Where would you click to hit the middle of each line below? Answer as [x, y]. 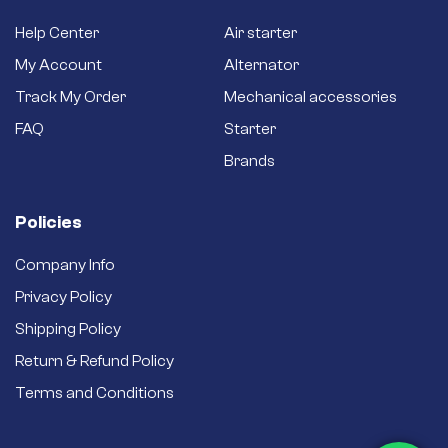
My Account [58, 64]
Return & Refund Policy [94, 360]
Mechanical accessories [310, 96]
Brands [249, 160]
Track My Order [70, 96]
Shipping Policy [68, 328]
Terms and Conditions [94, 392]
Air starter [260, 32]
